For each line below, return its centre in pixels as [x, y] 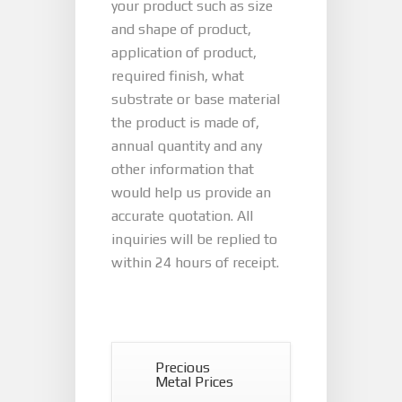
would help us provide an [191, 192]
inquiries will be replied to [194, 239]
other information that [183, 169]
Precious [183, 367]
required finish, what [178, 76]
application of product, [184, 52]
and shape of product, [181, 29]
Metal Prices [194, 382]
